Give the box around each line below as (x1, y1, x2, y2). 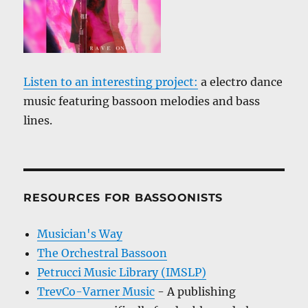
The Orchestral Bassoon (37, 245, 168, 260)
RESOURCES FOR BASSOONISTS (23, 190, 223, 204)
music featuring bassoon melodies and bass (23, 93, 261, 108)
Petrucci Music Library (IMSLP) (37, 265, 207, 279)
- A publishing (155, 284, 236, 298)
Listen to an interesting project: (23, 74, 199, 89)
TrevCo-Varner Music (37, 284, 155, 298)
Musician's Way (37, 226, 123, 241)
